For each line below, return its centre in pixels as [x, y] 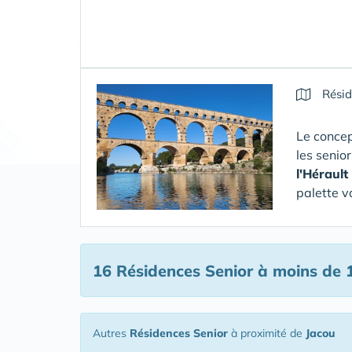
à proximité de [267, 333]
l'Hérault [322, 174]
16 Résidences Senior [173, 271]
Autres [111, 333]
